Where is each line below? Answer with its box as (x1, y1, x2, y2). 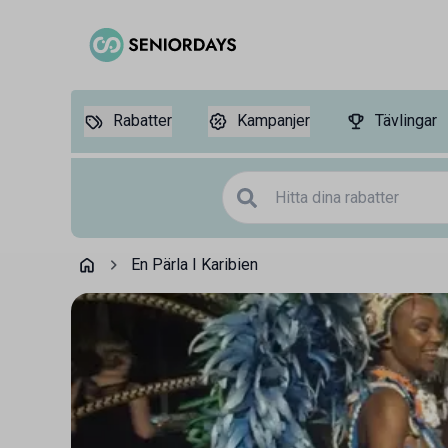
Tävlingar (375, 111, 437, 131)
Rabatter (113, 111, 172, 131)
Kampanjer (237, 111, 310, 131)
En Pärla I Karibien (130, 255, 258, 275)
